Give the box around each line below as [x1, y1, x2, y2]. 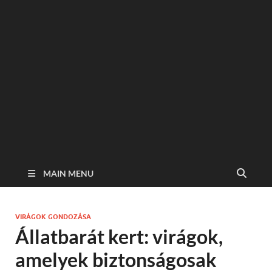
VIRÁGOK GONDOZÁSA [15, 212, 91, 221]
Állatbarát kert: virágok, [15, 225, 223, 248]
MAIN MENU [43, 168, 93, 178]
